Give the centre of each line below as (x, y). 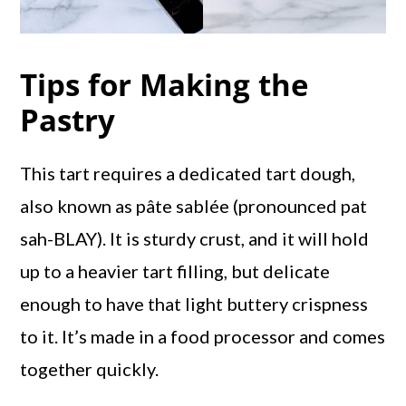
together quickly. (90, 368)
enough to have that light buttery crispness (194, 303)
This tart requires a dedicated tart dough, (188, 173)
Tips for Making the (165, 84)
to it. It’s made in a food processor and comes (203, 336)
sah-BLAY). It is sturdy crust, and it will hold (195, 238)
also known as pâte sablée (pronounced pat (194, 205)
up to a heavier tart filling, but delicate (175, 271)
